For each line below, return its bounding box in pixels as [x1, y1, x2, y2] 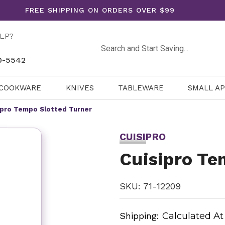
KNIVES [65, 83, 94, 92]
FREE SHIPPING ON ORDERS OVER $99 [25, 6, 175, 14]
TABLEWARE [118, 83, 164, 92]
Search [98, 39, 122, 47]
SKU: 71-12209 [120, 181, 181, 191]
